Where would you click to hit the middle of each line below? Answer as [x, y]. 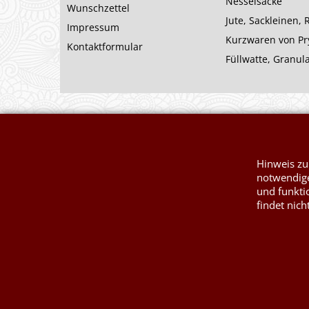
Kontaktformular [105, 47]
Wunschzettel [98, 8]
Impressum [93, 27]
